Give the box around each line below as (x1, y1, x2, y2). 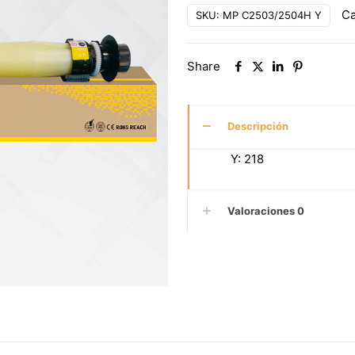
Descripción (227, 120, 288, 132)
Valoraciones (227, 204, 297, 217)
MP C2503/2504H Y (223, 9, 322, 21)
